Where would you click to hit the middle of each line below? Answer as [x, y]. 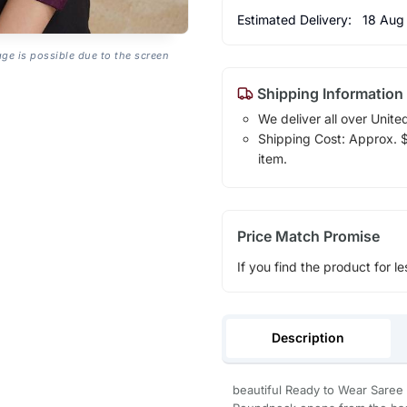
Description [308, 337]
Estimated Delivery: [296, 19]
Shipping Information [328, 93]
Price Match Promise [308, 236]
